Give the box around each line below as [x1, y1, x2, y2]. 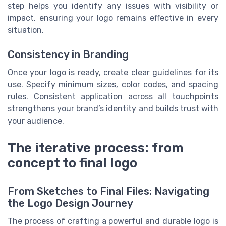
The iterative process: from [8, 140, 184, 156]
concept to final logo [8, 155, 137, 171]
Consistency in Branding [8, 48, 129, 61]
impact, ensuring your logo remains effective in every [8, 13, 218, 23]
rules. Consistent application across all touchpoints [8, 92, 218, 102]
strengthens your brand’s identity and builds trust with [8, 104, 218, 114]
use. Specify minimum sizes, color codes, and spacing [8, 80, 218, 90]
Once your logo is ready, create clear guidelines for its [8, 68, 218, 78]
